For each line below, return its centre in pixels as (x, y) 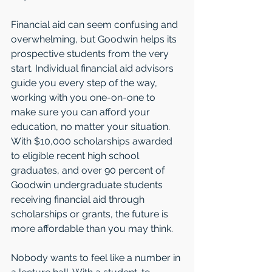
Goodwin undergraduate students (88, 185)
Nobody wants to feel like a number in (97, 258)
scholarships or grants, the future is (91, 214)
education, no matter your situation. (92, 127)
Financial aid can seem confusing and (96, 25)
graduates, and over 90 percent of (89, 171)
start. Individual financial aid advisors (93, 69)
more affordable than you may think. (92, 229)
